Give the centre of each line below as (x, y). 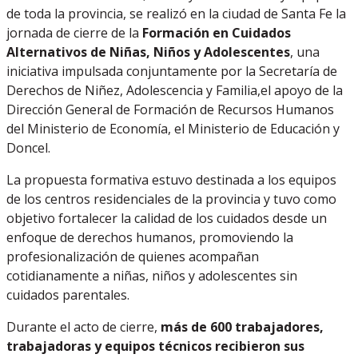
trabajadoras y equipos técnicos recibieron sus (155, 346)
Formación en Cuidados (217, 33)
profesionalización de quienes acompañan (133, 257)
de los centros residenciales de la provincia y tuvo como (171, 199)
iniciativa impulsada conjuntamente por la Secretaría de (172, 71)
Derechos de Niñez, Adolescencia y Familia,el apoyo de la (175, 90)
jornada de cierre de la (74, 33)
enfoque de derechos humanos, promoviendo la (150, 237)
